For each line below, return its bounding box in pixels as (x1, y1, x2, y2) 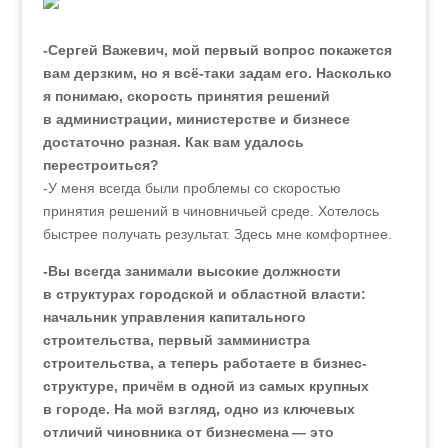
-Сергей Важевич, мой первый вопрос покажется (42, 42, 392, 58)
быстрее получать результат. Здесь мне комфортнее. (42, 226, 392, 242)
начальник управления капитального (42, 309, 306, 325)
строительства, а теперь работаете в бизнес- (42, 355, 367, 371)
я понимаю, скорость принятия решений (42, 88, 330, 104)
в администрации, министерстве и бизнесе (42, 111, 350, 127)
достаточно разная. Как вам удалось (42, 134, 304, 150)
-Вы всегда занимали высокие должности (42, 263, 341, 279)
